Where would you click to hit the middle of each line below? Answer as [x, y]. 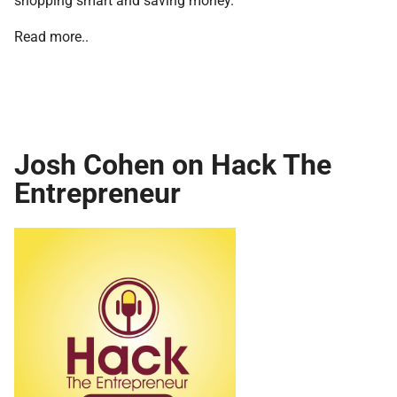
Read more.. [51, 35]
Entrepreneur [97, 191]
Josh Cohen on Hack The [173, 163]
